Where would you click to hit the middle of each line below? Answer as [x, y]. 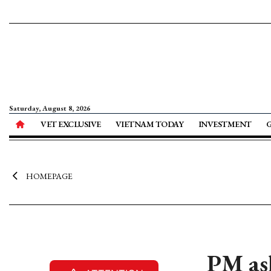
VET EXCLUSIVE [71, 124]
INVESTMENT [225, 124]
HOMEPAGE [49, 176]
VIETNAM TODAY [149, 124]
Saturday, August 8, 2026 [50, 108]
